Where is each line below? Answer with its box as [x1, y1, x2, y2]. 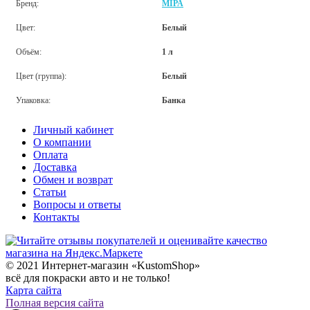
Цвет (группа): [16, 71, 66, 81]
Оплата [33, 148, 68, 161]
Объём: [16, 46, 42, 57]
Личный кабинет [33, 123, 113, 136]
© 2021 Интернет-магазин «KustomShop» [6, 259, 200, 271]
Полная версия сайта [6, 296, 104, 309]
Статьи [33, 185, 66, 198]
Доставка [33, 161, 77, 173]
